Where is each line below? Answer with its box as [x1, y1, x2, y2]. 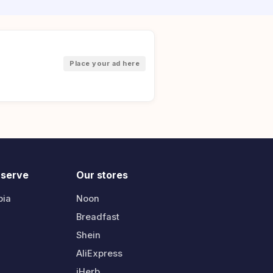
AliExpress [76, 247, 123, 259]
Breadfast [76, 211, 120, 222]
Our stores [76, 168, 128, 181]
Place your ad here [69, 58, 140, 68]
